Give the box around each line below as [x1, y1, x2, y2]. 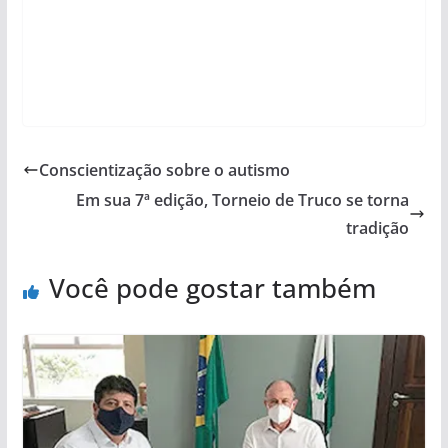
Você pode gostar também [48, 270, 376, 307]
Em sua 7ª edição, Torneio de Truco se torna [76, 189, 410, 212]
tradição [346, 217, 410, 240]
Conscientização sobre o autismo [38, 159, 290, 182]
